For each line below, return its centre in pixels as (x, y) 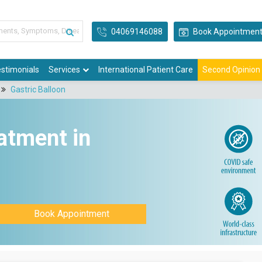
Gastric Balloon (38, 90)
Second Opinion (231, 70)
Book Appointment (71, 214)
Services (64, 70)
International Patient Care (146, 70)
